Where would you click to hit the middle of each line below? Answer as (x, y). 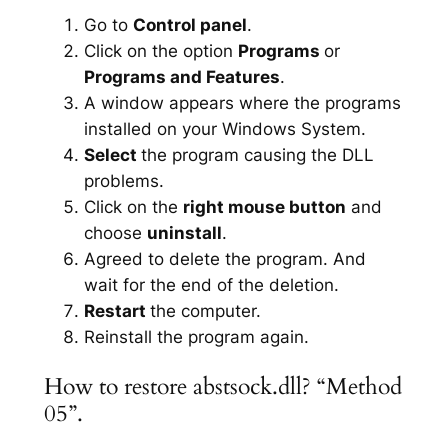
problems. (123, 180)
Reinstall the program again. (196, 336)
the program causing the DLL (257, 154)
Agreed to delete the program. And (224, 258)
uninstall (184, 232)
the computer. (205, 310)
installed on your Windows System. (224, 128)
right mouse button (264, 206)
